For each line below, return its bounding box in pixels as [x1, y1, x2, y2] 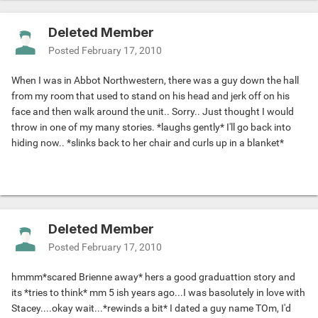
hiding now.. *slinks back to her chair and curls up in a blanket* [11, 137, 284, 149]
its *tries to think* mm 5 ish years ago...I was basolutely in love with [11, 287, 305, 299]
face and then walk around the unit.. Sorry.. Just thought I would [11, 106, 294, 118]
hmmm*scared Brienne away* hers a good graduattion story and [11, 271, 295, 283]
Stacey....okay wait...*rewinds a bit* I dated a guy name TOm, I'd [11, 302, 291, 314]
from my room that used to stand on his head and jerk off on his [11, 90, 290, 102]
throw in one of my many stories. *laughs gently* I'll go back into [11, 121, 291, 133]
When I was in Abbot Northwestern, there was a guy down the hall [11, 75, 299, 87]
